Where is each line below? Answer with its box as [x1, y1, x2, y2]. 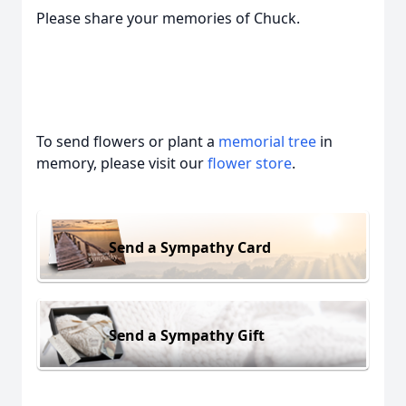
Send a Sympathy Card [109, 237, 271, 257]
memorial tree [218, 131, 316, 151]
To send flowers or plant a [36, 131, 218, 151]
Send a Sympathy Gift [109, 324, 265, 345]
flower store [208, 153, 292, 173]
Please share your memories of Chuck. [36, 8, 300, 28]
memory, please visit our [36, 153, 208, 173]
